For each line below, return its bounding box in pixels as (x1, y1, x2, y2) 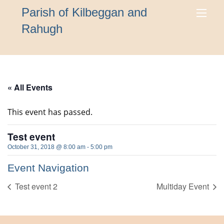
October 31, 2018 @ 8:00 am (7, 143, 85, 150)
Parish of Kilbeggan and (21, 5, 147, 19)
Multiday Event (156, 180, 211, 192)
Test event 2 (13, 180, 57, 192)
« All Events (7, 81, 52, 93)
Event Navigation (7, 162, 89, 173)
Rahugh (21, 22, 63, 35)
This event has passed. (7, 106, 92, 117)
